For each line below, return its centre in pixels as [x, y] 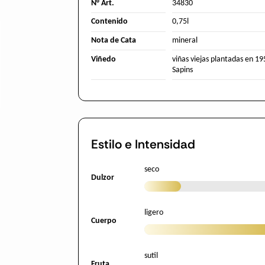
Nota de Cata [114, 40]
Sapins [182, 70]
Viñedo [104, 59]
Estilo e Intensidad [143, 144]
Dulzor [103, 178]
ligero [154, 213]
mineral [185, 40]
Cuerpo [104, 221]
